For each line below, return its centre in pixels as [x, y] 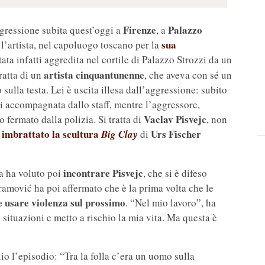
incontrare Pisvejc [103, 173]
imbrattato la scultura [51, 134]
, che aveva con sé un [188, 75]
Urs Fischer [176, 134]
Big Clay [119, 135]
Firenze [140, 30]
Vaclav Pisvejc [175, 119]
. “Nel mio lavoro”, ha [171, 203]
